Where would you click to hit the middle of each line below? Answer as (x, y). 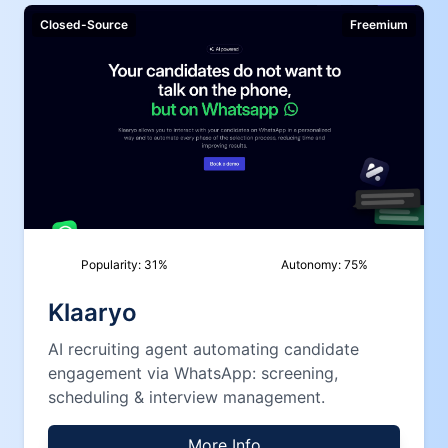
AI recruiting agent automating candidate (203, 349)
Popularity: (112, 264)
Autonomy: (312, 264)
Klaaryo (92, 312)
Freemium (379, 24)
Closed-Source (84, 24)
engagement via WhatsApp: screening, (193, 373)
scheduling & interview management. (186, 397)
